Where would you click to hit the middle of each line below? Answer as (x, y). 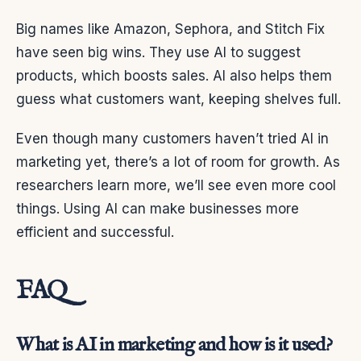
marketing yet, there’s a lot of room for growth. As (178, 162)
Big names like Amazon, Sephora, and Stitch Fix (170, 29)
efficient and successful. (95, 232)
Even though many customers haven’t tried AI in (172, 139)
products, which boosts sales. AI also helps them (174, 76)
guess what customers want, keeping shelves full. (178, 100)
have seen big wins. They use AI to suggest (158, 53)
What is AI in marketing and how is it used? (174, 346)
